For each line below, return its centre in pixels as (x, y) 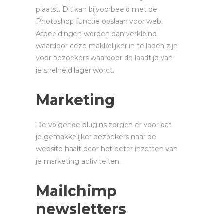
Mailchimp (76, 191)
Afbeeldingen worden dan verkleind (96, 33)
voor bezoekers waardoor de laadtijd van (104, 58)
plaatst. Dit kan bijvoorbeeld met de (97, 9)
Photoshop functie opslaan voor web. (99, 21)
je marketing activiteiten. (78, 161)
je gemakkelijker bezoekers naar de (96, 136)
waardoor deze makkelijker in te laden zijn (107, 45)
